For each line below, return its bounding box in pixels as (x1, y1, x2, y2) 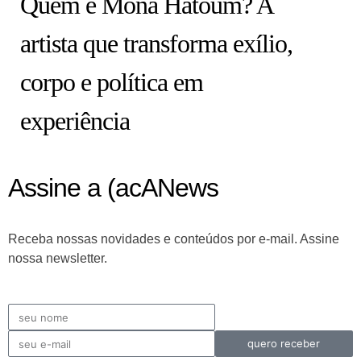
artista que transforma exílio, (20, 29, 293, 59)
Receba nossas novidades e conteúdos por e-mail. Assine (8, 232, 339, 247)
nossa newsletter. (8, 251, 107, 266)
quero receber (247, 337, 321, 351)
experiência (20, 106, 130, 136)
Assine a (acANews (8, 173, 218, 203)
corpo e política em (20, 68, 203, 98)
